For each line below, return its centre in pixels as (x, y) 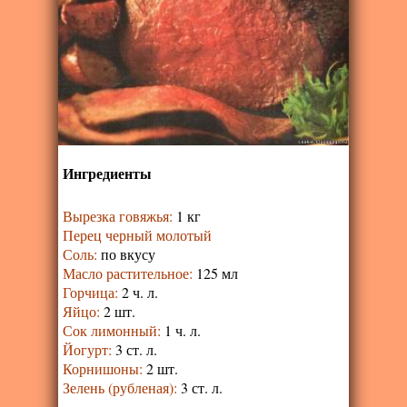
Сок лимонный (110, 331)
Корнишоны (101, 369)
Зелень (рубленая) (118, 388)
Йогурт (85, 350)
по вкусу (128, 254)
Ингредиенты (107, 174)
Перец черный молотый (137, 235)
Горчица (89, 293)
